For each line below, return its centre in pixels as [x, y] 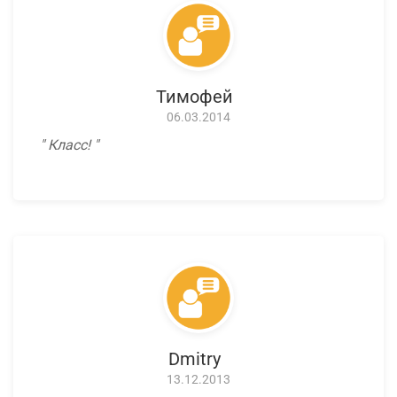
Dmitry [194, 359]
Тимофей [194, 97]
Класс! [69, 145]
